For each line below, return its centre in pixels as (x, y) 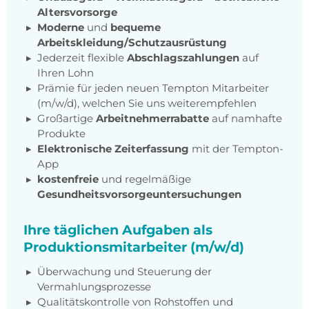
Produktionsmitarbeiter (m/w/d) (134, 247)
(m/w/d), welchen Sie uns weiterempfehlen (147, 103)
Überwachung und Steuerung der (124, 272)
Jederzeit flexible (82, 58)
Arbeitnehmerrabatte (152, 119)
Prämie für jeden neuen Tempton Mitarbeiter (153, 88)
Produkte (61, 134)
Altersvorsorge (77, 12)
